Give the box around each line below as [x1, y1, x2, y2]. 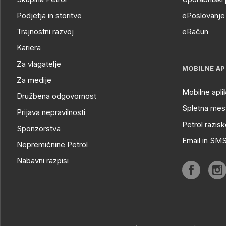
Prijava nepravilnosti [17, 107, 85, 117]
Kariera [17, 43, 41, 52]
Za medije [17, 75, 51, 85]
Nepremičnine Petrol [17, 140, 88, 149]
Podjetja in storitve [17, 11, 82, 20]
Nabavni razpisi [17, 156, 69, 165]
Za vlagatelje [17, 59, 61, 69]
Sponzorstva [17, 124, 61, 133]
